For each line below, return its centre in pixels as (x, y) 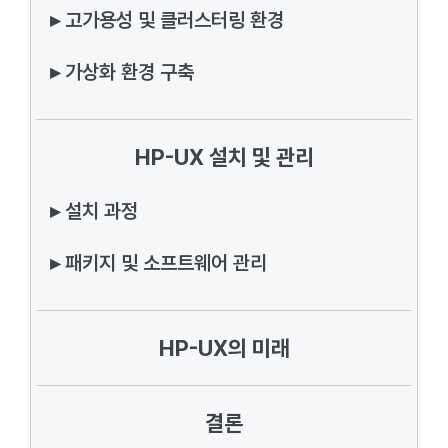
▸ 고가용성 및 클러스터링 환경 (167, 19)
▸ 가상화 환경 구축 (122, 71)
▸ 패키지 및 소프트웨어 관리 (158, 262)
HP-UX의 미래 (224, 347)
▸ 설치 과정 (94, 210)
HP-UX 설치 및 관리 (224, 156)
